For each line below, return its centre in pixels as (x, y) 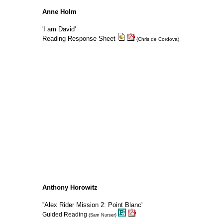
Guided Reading (64, 215)
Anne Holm (59, 12)
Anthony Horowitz (70, 187)
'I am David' (59, 29)
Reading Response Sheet (80, 39)
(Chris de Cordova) (157, 39)
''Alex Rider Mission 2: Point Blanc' (92, 205)
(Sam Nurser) (102, 215)
